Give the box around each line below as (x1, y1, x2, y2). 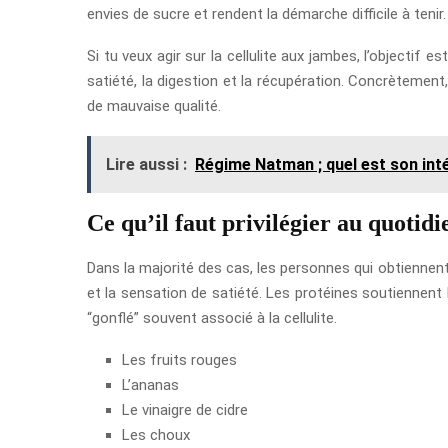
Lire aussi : (106, 155, 187, 175)
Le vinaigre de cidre (122, 401, 248, 420)
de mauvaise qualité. (87, 97, 221, 116)
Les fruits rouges (122, 351, 237, 370)
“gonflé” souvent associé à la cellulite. (87, 309, 337, 328)
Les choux (122, 426, 190, 445)
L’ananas (122, 376, 179, 395)
